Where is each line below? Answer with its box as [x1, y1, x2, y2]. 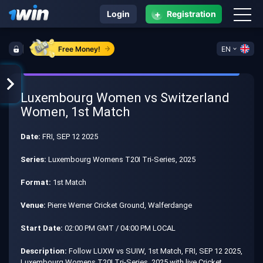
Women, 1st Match [21, 104, 130, 119]
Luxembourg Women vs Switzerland [21, 90, 230, 105]
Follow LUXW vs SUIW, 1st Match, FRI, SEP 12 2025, [67, 247, 242, 255]
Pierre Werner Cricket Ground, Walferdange [46, 201, 192, 210]
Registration [167, 9, 216, 19]
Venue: [21, 201, 46, 210]
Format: [21, 178, 51, 187]
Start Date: [21, 224, 63, 232]
